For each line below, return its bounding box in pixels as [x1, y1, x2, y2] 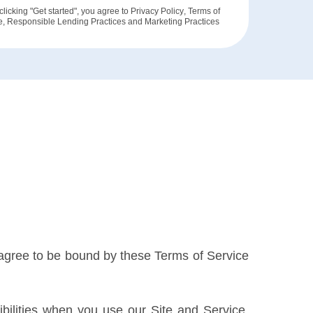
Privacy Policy [130, 6, 184, 16]
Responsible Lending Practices [7, 17, 126, 27]
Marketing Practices [145, 17, 220, 27]
